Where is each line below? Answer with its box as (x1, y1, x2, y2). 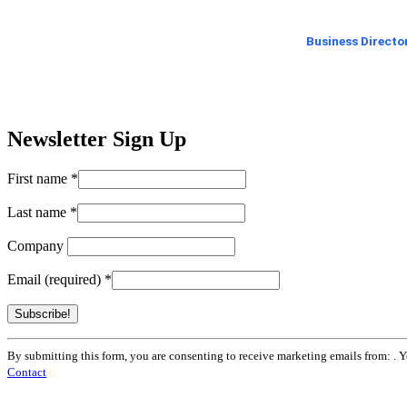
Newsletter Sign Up (7, 127, 186, 152)
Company (7, 238, 67, 254)
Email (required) (7, 272, 104, 288)
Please (6, 386, 43, 402)
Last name (7, 204, 70, 221)
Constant (6, 337, 57, 353)
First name (7, 171, 71, 187)
